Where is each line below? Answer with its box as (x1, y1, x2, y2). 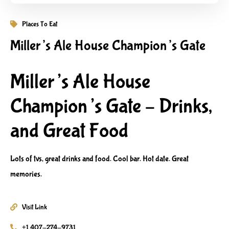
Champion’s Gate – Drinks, (10, 95, 212, 118)
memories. (10, 169, 42, 179)
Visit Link (21, 203, 47, 212)
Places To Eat (21, 20, 57, 28)
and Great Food (10, 119, 128, 143)
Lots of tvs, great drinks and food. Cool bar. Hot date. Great (10, 154, 189, 164)
